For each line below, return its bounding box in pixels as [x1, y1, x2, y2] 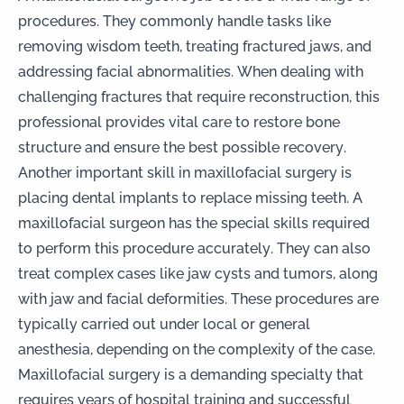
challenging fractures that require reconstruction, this [18, 86, 380, 106]
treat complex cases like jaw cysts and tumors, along [18, 262, 378, 282]
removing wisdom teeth [18, 35, 179, 55]
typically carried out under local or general [18, 313, 310, 333]
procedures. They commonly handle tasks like [18, 10, 331, 30]
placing [18, 187, 72, 207]
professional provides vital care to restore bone [18, 111, 340, 131]
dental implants [72, 187, 179, 207]
